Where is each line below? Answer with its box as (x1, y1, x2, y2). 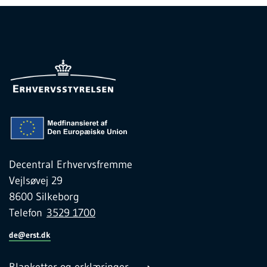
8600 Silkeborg (9, 190, 79, 204)
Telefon (9, 206, 46, 220)
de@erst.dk (9, 229, 51, 241)
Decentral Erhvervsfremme (9, 158, 132, 172)
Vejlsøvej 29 (9, 174, 63, 188)
